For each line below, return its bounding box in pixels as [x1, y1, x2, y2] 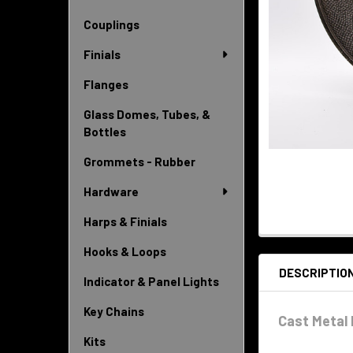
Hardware [84, 184, 139, 199]
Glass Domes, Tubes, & [84, 107, 210, 121]
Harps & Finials [84, 214, 167, 229]
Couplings [84, 17, 139, 32]
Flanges [84, 77, 128, 91]
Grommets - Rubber [84, 154, 195, 169]
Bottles [84, 124, 126, 139]
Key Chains [84, 304, 144, 318]
